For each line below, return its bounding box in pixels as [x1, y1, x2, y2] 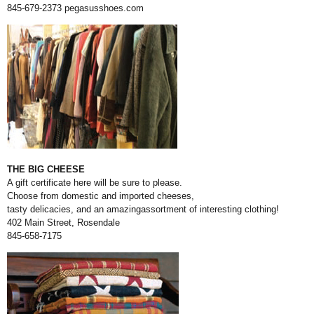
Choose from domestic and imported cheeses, [7, 191, 194, 202]
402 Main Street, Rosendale [7, 217, 120, 228]
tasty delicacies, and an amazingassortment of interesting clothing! [7, 204, 279, 215]
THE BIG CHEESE [7, 164, 85, 175]
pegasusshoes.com [64, 3, 144, 14]
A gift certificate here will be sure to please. [7, 177, 182, 189]
